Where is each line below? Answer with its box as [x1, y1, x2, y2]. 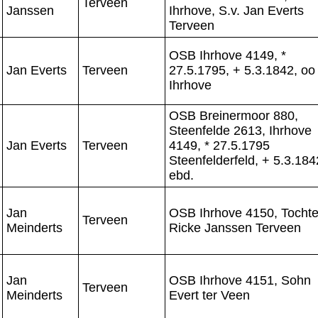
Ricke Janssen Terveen [169, 220, 301, 235]
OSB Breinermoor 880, [169, 108, 298, 123]
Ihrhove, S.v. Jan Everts [169, 3, 304, 18]
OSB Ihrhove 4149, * [169, 48, 286, 62]
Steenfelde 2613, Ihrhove [169, 123, 312, 138]
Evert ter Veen [169, 287, 250, 302]
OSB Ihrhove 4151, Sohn [169, 273, 311, 287]
